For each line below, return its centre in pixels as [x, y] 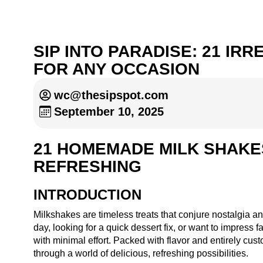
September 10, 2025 [109, 112]
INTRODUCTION [87, 195]
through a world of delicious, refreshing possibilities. [141, 253]
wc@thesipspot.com [111, 95]
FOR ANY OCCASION [117, 69]
